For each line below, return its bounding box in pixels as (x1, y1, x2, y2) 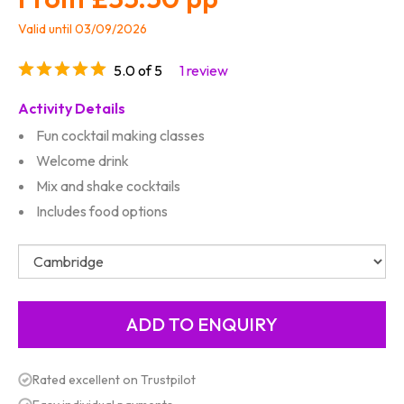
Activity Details (18, 98, 125, 117)
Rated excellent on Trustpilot (32, 371, 196, 388)
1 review (179, 60, 229, 79)
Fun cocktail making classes (36, 125, 205, 144)
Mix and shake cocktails (36, 176, 180, 195)
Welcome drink (36, 151, 129, 170)
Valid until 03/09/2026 (18, 21, 147, 38)
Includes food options (36, 201, 168, 220)
